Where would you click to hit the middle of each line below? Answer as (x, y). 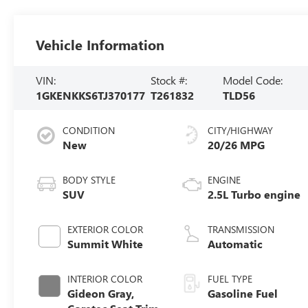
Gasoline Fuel (243, 293)
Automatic (235, 243)
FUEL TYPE (230, 278)
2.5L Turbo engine (254, 194)
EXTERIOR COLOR (106, 229)
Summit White (106, 243)
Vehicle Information (100, 44)
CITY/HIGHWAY (241, 130)
